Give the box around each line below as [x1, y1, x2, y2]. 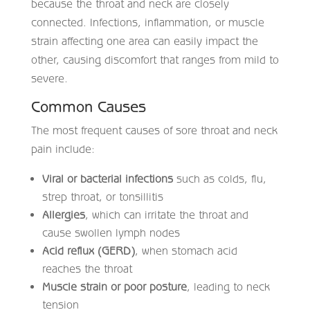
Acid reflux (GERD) [42, 244, 135, 257]
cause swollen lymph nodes [42, 226, 180, 239]
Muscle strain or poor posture [42, 280, 187, 293]
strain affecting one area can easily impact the [30, 34, 258, 47]
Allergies [42, 208, 85, 221]
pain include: [30, 142, 95, 155]
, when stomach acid [134, 244, 237, 257]
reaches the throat [42, 262, 132, 275]
